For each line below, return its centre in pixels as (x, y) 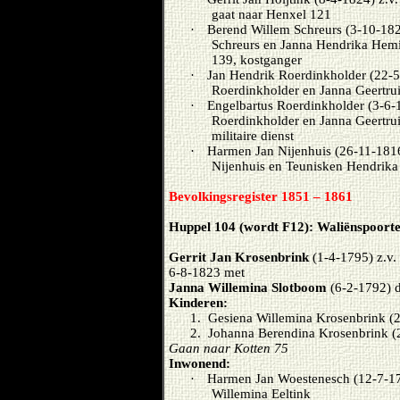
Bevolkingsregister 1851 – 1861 (261, 196)
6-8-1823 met (207, 272)
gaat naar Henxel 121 (271, 14)
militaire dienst (253, 136)
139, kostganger (257, 60)
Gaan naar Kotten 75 (229, 348)
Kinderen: (198, 303)
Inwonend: (200, 363)
